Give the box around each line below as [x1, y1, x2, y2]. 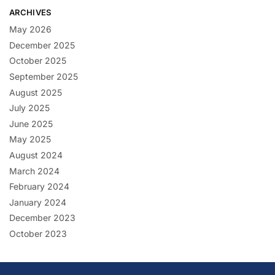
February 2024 [9, 181, 69, 192]
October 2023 [9, 228, 67, 239]
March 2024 [9, 165, 60, 176]
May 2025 [9, 134, 51, 145]
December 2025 [9, 39, 75, 50]
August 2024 [9, 149, 63, 160]
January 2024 [9, 196, 66, 207]
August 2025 [9, 87, 62, 98]
